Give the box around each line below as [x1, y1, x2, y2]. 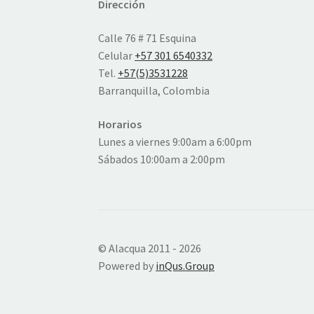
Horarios [98, 116, 142, 131]
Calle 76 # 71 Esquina [98, 31, 197, 45]
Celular [98, 48, 135, 62]
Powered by [98, 258, 156, 273]
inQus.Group [156, 258, 215, 273]
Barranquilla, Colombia [98, 83, 210, 97]
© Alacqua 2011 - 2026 [98, 240, 202, 255]
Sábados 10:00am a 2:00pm [98, 151, 226, 166]
